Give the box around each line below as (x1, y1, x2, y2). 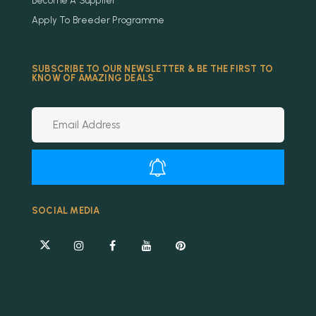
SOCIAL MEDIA (32, 205, 100, 217)
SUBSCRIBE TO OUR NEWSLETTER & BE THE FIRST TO (32, 63, 274, 75)
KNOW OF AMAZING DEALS (32, 73, 154, 84)
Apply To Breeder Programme (32, 15, 165, 26)
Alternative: (32, 187, 90, 200)
